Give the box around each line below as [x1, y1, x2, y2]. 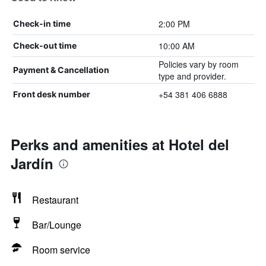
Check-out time [13, 40, 77, 50]
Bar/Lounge [32, 218, 81, 232]
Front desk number [13, 89, 90, 99]
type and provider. [158, 70, 226, 82]
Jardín [11, 153, 53, 173]
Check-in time [13, 18, 71, 28]
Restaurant [32, 193, 78, 207]
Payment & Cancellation [13, 65, 109, 75]
